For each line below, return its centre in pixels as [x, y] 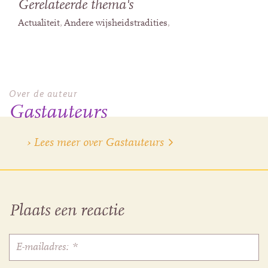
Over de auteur [43, 94]
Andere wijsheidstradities [116, 23]
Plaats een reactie [67, 211]
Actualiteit [39, 23]
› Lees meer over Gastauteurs [95, 143]
